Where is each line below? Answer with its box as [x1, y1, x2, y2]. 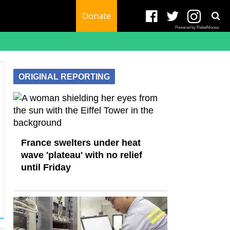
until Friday [21, 162, 71, 172]
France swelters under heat [21, 138, 141, 148]
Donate [82, 10, 111, 22]
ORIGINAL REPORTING [18, 72, 110, 81]
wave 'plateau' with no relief [21, 150, 142, 160]
